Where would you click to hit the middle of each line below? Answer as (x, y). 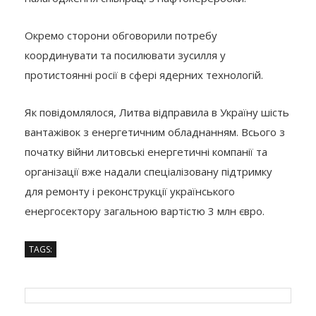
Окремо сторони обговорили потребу (121, 35)
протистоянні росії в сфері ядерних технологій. (144, 74)
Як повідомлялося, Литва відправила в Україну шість (157, 112)
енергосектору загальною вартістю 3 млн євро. (145, 211)
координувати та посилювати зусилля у (125, 55)
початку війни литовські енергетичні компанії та (146, 151)
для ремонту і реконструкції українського (130, 191)
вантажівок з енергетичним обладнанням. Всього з (155, 132)
